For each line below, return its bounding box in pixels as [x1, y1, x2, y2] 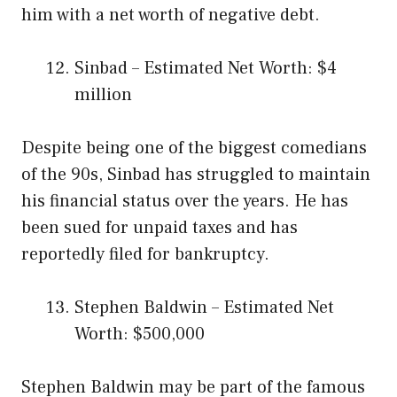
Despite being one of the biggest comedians [21, 136, 367, 160]
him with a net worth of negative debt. [21, 4, 320, 27]
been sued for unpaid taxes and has [21, 216, 298, 240]
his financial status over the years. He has [21, 190, 348, 214]
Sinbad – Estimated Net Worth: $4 [74, 57, 337, 81]
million [74, 83, 132, 107]
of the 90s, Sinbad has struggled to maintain [21, 163, 370, 187]
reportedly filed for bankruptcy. [21, 243, 269, 267]
